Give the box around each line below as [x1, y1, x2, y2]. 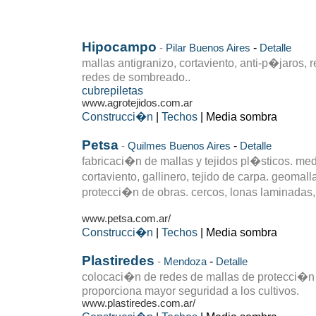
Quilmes [128, 140, 166, 152]
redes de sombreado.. [82, 71, 190, 83]
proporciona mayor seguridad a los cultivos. [82, 284, 299, 297]
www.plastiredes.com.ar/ [82, 298, 195, 309]
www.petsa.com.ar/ [82, 213, 171, 224]
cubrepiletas [82, 84, 143, 97]
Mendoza [164, 256, 207, 267]
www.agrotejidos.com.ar [82, 97, 193, 109]
